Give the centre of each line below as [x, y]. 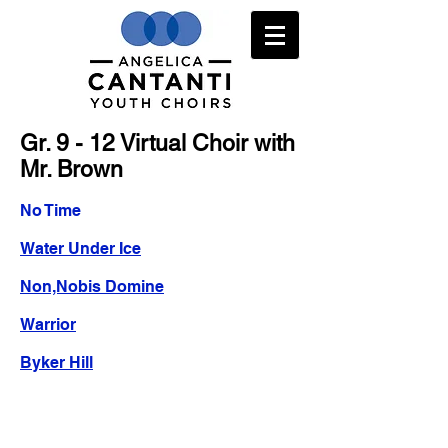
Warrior [48, 324]
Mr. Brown [71, 169]
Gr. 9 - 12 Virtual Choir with [157, 143]
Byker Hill [56, 362]
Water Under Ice [80, 248]
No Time [50, 210]
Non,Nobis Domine [92, 286]
